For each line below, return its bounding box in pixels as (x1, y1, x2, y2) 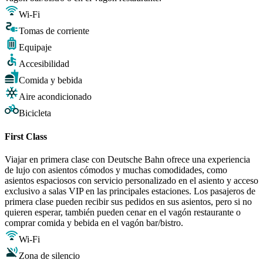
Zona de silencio (19, 250, 80, 261)
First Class (5, 131, 47, 141)
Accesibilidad (19, 59, 69, 69)
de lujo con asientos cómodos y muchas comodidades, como (5, 164, 227, 175)
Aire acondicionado (19, 92, 92, 102)
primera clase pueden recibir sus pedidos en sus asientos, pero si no (5, 196, 252, 207)
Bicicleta (19, 108, 51, 119)
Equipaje (19, 42, 52, 53)
